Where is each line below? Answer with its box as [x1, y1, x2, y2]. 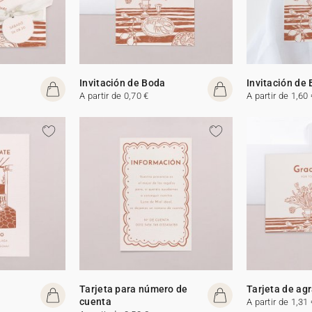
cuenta [79, 295, 111, 307]
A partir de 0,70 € [79, 90, 149, 101]
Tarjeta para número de [79, 283, 188, 295]
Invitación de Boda [79, 77, 166, 88]
